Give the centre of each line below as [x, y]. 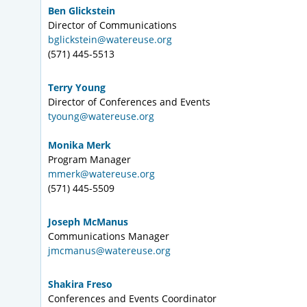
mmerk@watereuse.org [101, 174]
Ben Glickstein [82, 11]
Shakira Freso [80, 284]
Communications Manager [109, 236]
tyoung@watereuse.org [101, 116]
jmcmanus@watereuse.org [109, 251]
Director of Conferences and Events [129, 102]
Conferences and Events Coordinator [132, 299]
